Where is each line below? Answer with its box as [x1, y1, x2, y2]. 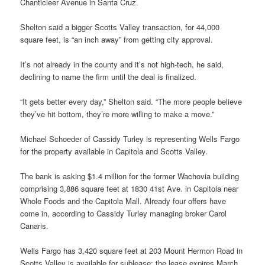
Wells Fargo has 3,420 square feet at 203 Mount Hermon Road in [20, 245, 243, 257]
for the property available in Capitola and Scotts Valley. [20, 146, 208, 157]
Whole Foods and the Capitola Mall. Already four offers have [20, 195, 227, 207]
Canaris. [20, 220, 49, 232]
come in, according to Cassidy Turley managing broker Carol [20, 208, 227, 219]
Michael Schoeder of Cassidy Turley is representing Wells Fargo [20, 133, 240, 145]
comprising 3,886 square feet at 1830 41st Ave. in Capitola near [20, 183, 239, 195]
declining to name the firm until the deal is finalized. [20, 70, 197, 82]
